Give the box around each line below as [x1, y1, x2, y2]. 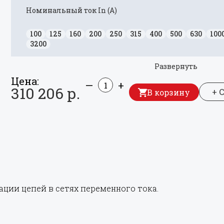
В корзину [147, 87, 190, 97]
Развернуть [154, 61, 197, 71]
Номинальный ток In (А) [26, 5, 117, 15]
